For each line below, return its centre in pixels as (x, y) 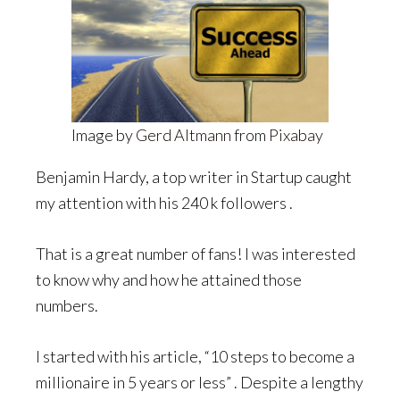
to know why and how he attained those (169, 279)
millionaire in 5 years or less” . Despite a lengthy (200, 382)
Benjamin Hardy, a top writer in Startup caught (194, 176)
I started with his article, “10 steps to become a (195, 356)
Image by (104, 134)
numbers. (68, 305)
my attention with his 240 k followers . (166, 202)
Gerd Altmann (183, 134)
